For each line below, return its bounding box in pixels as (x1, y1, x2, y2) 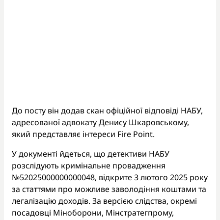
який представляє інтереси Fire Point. (12, 128, 155, 139)
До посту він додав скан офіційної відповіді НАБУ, (12, 105, 203, 116)
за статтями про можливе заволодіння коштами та (12, 183, 206, 194)
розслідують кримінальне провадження (12, 160, 165, 171)
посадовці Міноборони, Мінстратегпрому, (12, 207, 174, 218)
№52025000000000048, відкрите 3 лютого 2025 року (12, 171, 208, 183)
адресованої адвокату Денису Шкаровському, (12, 116, 189, 128)
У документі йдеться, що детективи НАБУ (12, 148, 169, 159)
